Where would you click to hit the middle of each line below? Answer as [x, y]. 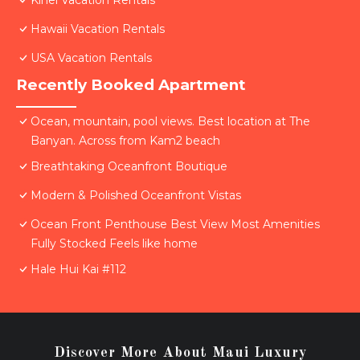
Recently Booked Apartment [131, 85]
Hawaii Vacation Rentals [98, 29]
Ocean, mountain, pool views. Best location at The [170, 122]
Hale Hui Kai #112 [78, 270]
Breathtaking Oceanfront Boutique [129, 167]
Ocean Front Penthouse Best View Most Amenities [175, 225]
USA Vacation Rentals [91, 58]
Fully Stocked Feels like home [114, 244]
